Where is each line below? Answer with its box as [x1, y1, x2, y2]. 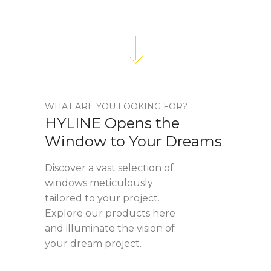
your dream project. [45, 237, 142, 249]
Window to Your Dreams [45, 132, 222, 150]
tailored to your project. [45, 192, 160, 204]
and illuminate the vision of [45, 222, 175, 234]
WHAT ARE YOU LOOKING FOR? [45, 100, 188, 112]
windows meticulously [45, 177, 153, 189]
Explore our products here [45, 207, 175, 219]
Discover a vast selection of [45, 162, 174, 174]
